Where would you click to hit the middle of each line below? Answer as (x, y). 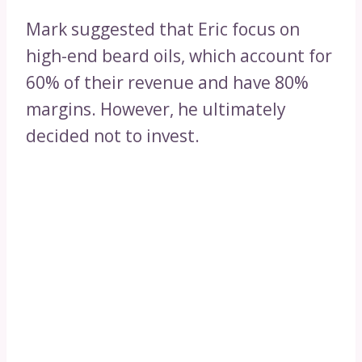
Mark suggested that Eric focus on (163, 29)
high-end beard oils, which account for (179, 55)
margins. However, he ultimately (156, 109)
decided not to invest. (113, 135)
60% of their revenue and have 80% (167, 82)
